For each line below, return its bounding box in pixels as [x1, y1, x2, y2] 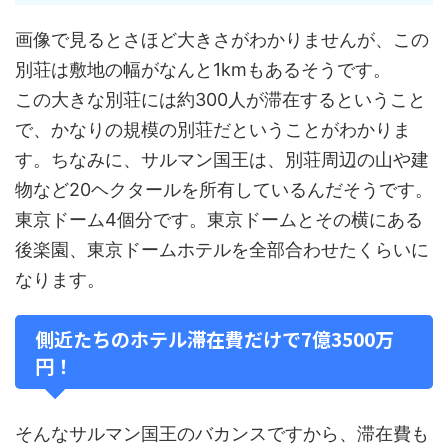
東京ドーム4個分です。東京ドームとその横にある [15, 209, 423, 230]
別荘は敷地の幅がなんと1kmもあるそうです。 [15, 59, 391, 80]
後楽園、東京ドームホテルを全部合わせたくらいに [15, 239, 429, 260]
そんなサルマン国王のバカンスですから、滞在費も [15, 423, 429, 444]
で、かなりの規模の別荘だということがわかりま [15, 119, 411, 140]
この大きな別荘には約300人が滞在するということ [15, 89, 426, 110]
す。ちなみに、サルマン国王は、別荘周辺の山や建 [15, 149, 429, 170]
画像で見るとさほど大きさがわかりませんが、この [15, 29, 429, 50]
